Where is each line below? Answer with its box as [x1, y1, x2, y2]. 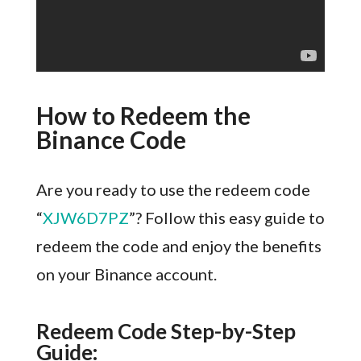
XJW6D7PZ [42, 208, 129, 228]
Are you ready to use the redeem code [35, 180, 310, 200]
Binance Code [35, 125, 186, 155]
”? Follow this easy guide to [128, 208, 325, 228]
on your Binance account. [35, 264, 217, 284]
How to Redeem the [35, 101, 251, 131]
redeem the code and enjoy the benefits [35, 236, 322, 256]
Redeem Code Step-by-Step [35, 318, 296, 345]
